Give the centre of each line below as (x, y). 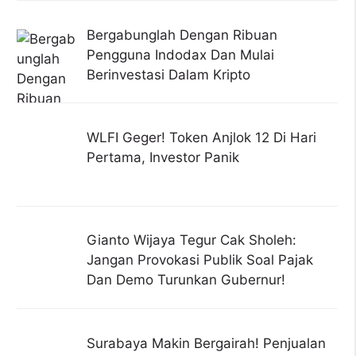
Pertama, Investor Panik (163, 157)
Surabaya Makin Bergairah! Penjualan (206, 343)
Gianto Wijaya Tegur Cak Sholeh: (191, 240)
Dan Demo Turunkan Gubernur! (186, 280)
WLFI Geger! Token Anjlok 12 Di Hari (201, 137)
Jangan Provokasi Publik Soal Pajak (199, 260)
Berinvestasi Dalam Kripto (168, 74)
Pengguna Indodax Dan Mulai (180, 54)
